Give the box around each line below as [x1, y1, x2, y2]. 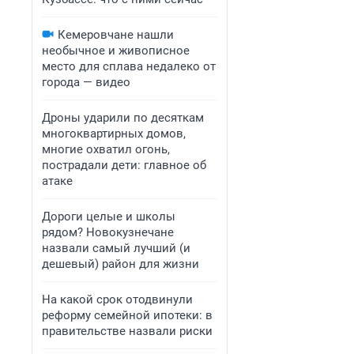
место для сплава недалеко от [42, 59, 216, 73]
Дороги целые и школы [42, 209, 175, 224]
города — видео [42, 75, 130, 89]
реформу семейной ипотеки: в [42, 308, 213, 322]
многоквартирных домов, [42, 126, 186, 141]
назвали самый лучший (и [42, 241, 190, 255]
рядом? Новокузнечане [42, 225, 174, 239]
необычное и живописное [42, 43, 190, 58]
